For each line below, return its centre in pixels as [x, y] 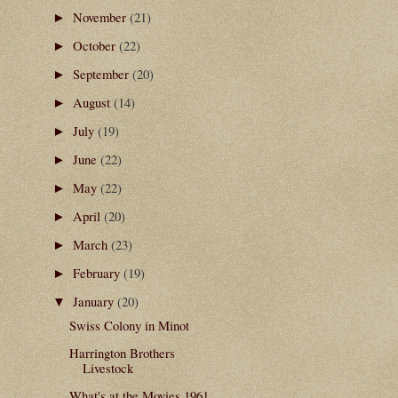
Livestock [107, 367]
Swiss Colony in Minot [129, 325]
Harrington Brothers [122, 352]
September [102, 74]
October [96, 46]
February [98, 273]
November [101, 17]
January [95, 301]
